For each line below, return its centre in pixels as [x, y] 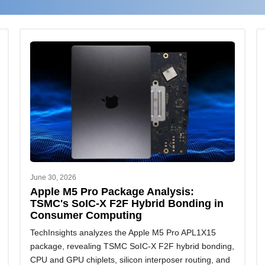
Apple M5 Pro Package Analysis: [112, 192]
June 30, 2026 [53, 178]
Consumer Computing [86, 215]
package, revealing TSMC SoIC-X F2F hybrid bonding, [132, 246]
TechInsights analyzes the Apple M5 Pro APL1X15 [123, 233]
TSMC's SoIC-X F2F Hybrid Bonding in [127, 203]
